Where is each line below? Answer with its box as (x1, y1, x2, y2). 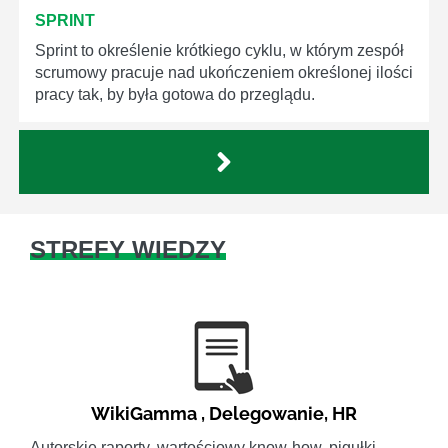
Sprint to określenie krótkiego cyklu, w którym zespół (35, 42, 404, 60)
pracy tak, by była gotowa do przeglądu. (35, 86, 315, 104)
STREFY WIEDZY (30, 236, 226, 264)
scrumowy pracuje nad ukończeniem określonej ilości (35, 64, 413, 82)
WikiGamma (91, 403, 197, 425)
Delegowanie (209, 403, 324, 425)
